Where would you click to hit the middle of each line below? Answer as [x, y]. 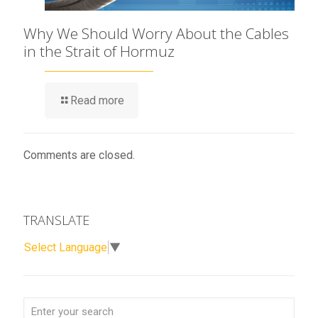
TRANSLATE [56, 220]
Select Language [66, 247]
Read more [97, 101]
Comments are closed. [79, 155]
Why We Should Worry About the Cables [156, 34]
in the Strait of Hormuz [99, 51]
